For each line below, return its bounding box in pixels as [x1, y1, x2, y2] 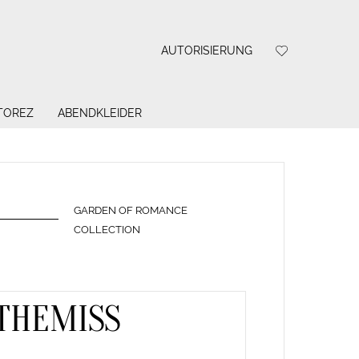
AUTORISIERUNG [160, 43, 252, 57]
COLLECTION [74, 223, 141, 236]
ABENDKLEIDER [57, 107, 142, 120]
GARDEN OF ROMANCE [74, 204, 188, 216]
